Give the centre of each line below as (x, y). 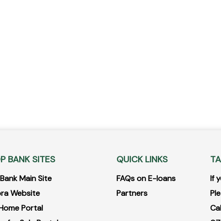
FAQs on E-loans (146, 179)
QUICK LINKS (142, 160)
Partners (132, 193)
